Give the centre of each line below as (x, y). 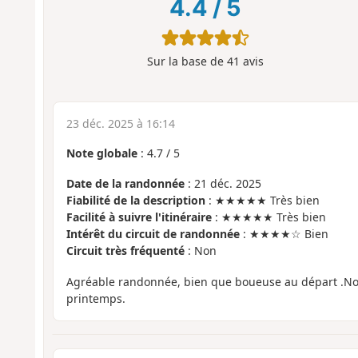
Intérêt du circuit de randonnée (153, 234)
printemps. (95, 298)
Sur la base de (187, 62)
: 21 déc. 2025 (223, 184)
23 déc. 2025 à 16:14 (120, 123)
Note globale (101, 153)
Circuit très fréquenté (125, 251)
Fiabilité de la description (135, 201)
